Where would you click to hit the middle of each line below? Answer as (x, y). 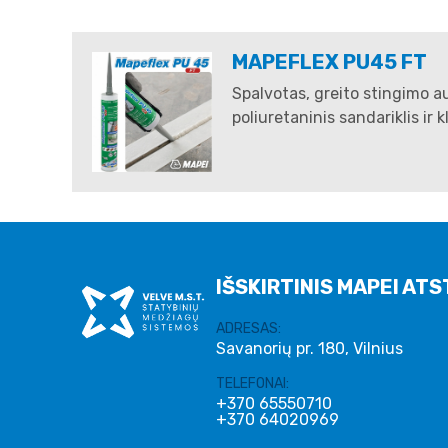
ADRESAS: (248, 328)
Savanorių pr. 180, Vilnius (309, 348)
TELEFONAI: (252, 383)
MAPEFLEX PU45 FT (329, 61)
